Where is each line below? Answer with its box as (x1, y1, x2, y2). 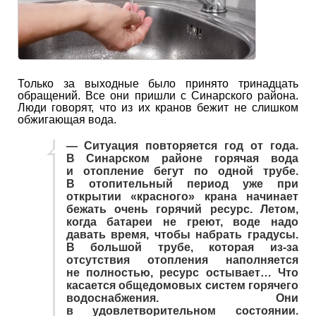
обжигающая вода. (18, 113, 116, 126)
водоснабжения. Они (66, 291, 298, 304)
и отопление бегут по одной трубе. (66, 164, 298, 177)
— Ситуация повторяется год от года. (66, 139, 298, 152)
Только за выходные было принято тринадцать (18, 77, 298, 90)
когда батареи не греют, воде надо (66, 215, 298, 228)
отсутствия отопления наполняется (66, 253, 298, 266)
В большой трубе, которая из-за (66, 241, 298, 253)
